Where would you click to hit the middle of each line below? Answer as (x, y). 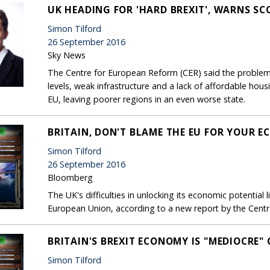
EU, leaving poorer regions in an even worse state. (146, 99)
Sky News (67, 55)
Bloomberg (70, 177)
